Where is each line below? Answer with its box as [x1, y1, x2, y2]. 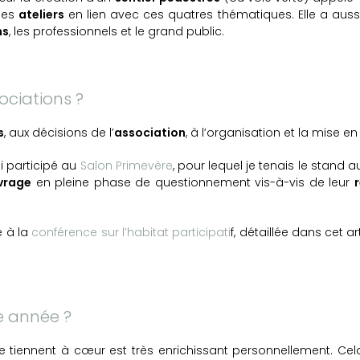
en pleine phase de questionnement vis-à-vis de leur [31, 174, 354, 191]
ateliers [18, 6, 64, 23]
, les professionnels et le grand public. [9, 23, 224, 40]
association [114, 125, 186, 141]
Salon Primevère [80, 157, 173, 174]
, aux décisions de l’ [4, 125, 114, 141]
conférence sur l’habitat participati [31, 224, 231, 241]
